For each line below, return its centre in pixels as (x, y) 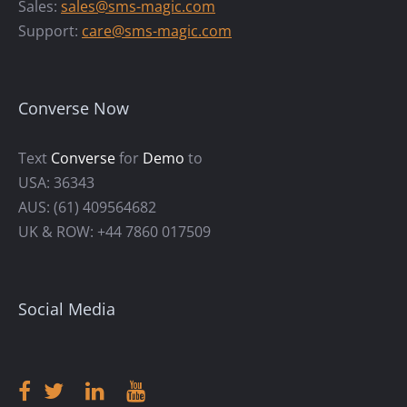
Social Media (67, 308)
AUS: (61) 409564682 (87, 207)
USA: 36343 (56, 182)
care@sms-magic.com (157, 30)
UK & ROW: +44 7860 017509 (114, 231)
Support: (50, 30)
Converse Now (74, 108)
